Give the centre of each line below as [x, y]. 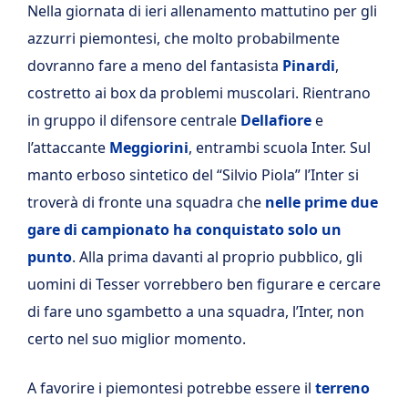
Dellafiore [276, 120]
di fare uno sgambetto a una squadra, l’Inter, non [196, 311]
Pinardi [309, 65]
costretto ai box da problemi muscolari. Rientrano [199, 92]
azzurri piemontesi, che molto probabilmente [184, 38]
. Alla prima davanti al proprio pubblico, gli [217, 256]
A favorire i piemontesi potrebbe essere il [169, 388]
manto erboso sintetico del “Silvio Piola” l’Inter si [193, 174]
